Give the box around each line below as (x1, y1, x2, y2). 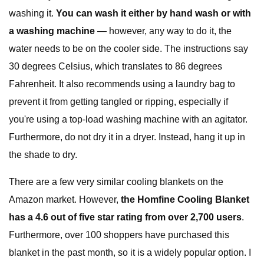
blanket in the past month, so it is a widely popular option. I (9, 247, 251, 258)
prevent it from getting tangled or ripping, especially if (9, 97, 228, 107)
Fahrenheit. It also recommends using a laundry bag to (9, 79, 235, 89)
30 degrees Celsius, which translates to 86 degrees (9, 61, 222, 71)
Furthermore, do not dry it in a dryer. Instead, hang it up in (9, 132, 245, 142)
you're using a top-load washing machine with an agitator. (9, 114, 247, 124)
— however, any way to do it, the (95, 26, 232, 36)
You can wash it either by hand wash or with (56, 8, 251, 18)
